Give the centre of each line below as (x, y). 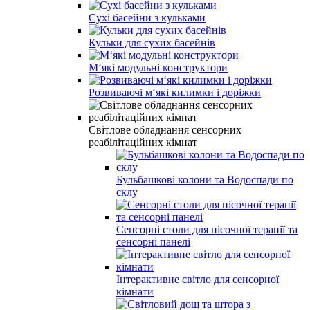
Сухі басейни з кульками (147, 17)
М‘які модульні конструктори (158, 67)
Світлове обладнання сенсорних (165, 129)
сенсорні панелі (153, 241)
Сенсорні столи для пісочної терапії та (207, 229)
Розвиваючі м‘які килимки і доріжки (175, 92)
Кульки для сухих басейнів (152, 42)
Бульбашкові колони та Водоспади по (205, 179)
